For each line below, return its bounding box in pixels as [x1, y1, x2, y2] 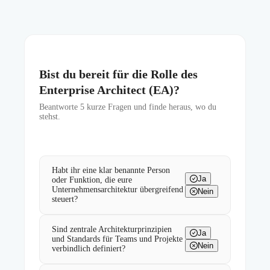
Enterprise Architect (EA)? [39, 83, 180, 97]
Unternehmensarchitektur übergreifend [52, 185, 183, 195]
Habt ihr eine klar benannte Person [52, 166, 170, 175]
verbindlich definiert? [52, 244, 125, 254]
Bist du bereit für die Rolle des [39, 67, 198, 81]
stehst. [39, 112, 60, 122]
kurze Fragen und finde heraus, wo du [84, 102, 216, 112]
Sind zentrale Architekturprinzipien [52, 225, 172, 234]
